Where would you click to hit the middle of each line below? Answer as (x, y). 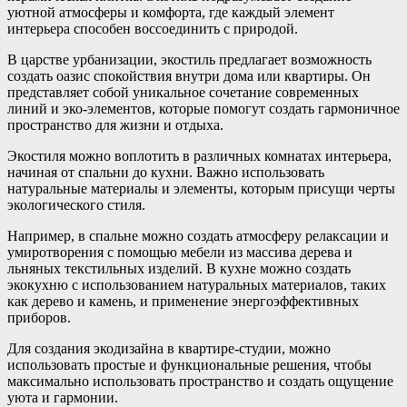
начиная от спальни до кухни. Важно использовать (166, 173)
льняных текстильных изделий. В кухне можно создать (179, 269)
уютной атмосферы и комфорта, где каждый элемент (171, 13)
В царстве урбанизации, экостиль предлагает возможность (189, 60)
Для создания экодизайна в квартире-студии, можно (169, 349)
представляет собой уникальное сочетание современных (183, 93)
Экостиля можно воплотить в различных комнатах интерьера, (199, 156)
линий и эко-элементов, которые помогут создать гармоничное (203, 109)
